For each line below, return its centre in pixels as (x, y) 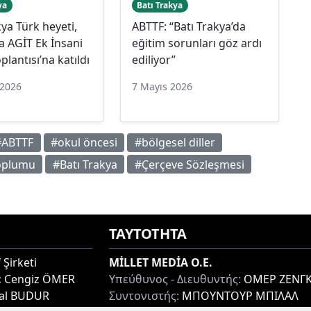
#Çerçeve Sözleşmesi (189, 164)
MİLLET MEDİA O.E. (161, 263)
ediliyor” (153, 59)
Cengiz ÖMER (38, 279)
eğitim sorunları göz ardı (196, 43)
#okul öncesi (84, 143)
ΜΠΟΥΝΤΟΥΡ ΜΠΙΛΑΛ (239, 296)
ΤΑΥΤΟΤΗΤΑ (148, 234)
